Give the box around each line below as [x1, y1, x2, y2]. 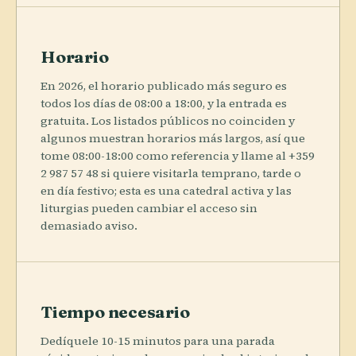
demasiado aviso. [41, 217, 137, 234]
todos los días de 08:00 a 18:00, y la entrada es [41, 95, 287, 111]
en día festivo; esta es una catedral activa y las [41, 182, 292, 199]
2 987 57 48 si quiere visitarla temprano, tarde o [41, 164, 301, 181]
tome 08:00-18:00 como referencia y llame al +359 [41, 147, 315, 164]
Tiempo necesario [41, 300, 190, 322]
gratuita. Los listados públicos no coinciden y [41, 112, 295, 129]
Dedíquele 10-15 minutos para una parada [41, 332, 275, 349]
